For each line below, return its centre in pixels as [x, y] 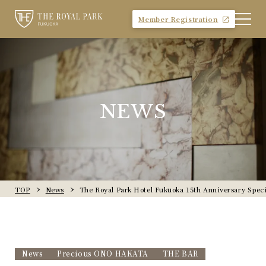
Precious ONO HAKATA [103, 253]
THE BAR [180, 253]
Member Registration [178, 19]
